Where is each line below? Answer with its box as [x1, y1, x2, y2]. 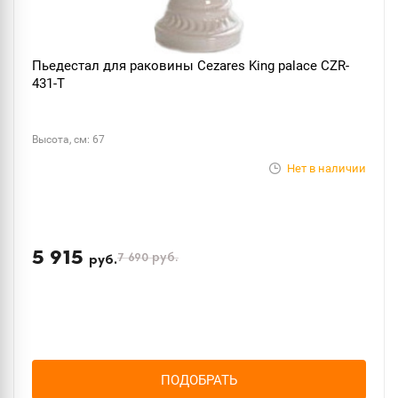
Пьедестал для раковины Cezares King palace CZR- [32, 58, 349, 74]
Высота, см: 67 [32, 133, 105, 146]
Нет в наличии [287, 162, 366, 175]
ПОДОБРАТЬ [161, 371, 237, 388]
